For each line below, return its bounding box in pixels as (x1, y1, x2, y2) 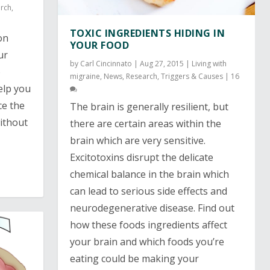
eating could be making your (69, 252, 199, 266)
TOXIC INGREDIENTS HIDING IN (69, 27, 225, 40)
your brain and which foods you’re (69, 235, 224, 249)
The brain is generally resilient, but (69, 100, 228, 114)
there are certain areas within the (69, 117, 221, 131)
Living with (191, 58, 227, 69)
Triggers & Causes (160, 71, 223, 82)
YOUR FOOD (69, 39, 130, 52)
